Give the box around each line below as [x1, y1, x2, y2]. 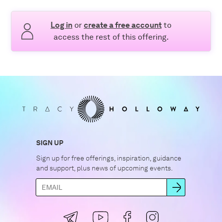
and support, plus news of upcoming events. [36, 164, 173, 172]
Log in [51, 20, 72, 30]
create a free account [84, 20, 162, 30]
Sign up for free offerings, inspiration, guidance [36, 154, 182, 162]
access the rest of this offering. [53, 32, 169, 42]
